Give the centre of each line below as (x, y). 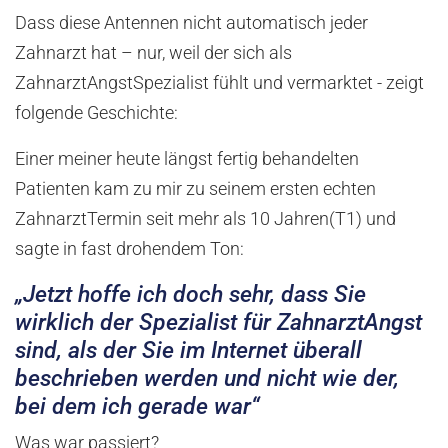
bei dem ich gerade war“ (137, 406)
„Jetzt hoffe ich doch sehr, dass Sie (190, 294)
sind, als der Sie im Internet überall (188, 350)
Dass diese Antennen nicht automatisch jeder (191, 23)
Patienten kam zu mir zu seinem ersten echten (195, 189)
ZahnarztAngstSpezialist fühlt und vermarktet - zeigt (219, 83)
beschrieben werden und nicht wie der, (207, 378)
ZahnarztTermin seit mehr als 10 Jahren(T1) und (205, 219)
